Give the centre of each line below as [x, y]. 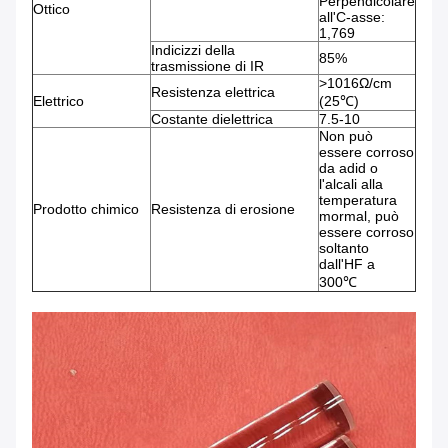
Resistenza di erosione [223, 209]
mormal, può [359, 216]
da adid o [348, 168]
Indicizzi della [193, 50]
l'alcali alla [351, 184]
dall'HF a [347, 264]
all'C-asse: [352, 17]
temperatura [358, 200]
